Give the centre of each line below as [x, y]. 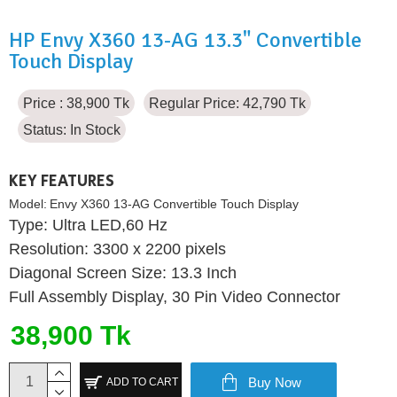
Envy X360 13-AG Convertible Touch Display [174, 203]
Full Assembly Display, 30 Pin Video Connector [175, 296]
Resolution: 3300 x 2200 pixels [117, 249]
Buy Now [275, 382]
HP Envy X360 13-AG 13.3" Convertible [185, 39]
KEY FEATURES [62, 181]
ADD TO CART [142, 382]
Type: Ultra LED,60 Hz [88, 225]
